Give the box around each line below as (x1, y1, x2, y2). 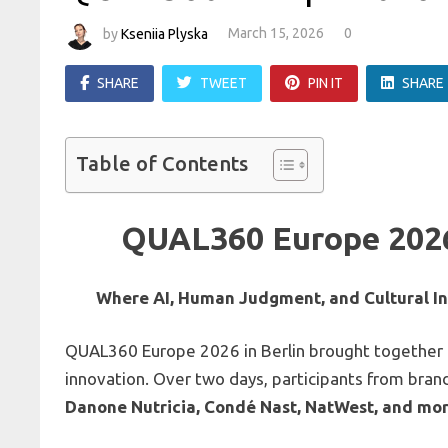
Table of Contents (76, 151, 249, 175)
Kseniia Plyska (121, 25, 209, 42)
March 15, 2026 (228, 25, 325, 42)
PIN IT (308, 74, 344, 91)
